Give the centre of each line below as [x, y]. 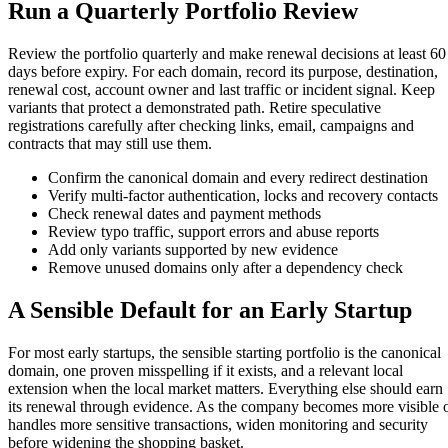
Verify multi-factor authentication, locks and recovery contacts [243, 195]
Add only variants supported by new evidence [193, 249]
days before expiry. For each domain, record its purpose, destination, [223, 71]
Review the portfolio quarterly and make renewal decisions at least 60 [227, 53]
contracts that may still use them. [110, 143]
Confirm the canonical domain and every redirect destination [238, 177]
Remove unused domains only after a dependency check [225, 267]
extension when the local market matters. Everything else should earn [225, 388]
